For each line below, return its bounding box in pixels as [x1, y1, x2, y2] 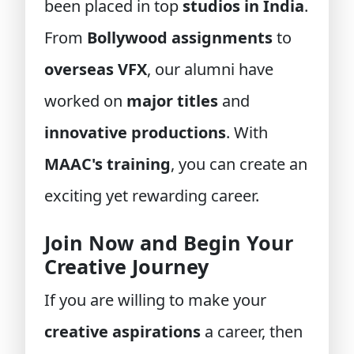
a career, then [201, 321, 303, 342]
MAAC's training [44, 153, 171, 175]
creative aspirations [44, 321, 201, 342]
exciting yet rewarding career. [44, 185, 259, 206]
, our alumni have [147, 58, 273, 80]
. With [226, 122, 268, 143]
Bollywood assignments [87, 27, 273, 48]
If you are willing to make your [44, 289, 266, 311]
